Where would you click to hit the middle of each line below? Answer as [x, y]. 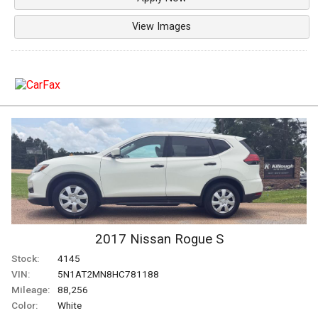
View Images [162, 27]
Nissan [150, 239]
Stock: [25, 258]
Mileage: [31, 289]
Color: [24, 305]
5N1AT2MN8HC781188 [108, 274]
